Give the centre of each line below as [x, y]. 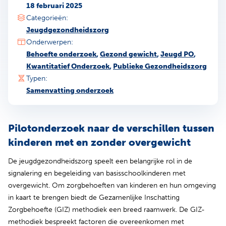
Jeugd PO [177, 54]
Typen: [37, 78]
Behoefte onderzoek [61, 54]
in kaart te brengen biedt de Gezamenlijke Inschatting [94, 197]
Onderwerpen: [50, 42]
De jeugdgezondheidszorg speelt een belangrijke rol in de [100, 161]
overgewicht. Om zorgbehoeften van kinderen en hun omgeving [112, 185]
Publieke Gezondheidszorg [160, 66]
